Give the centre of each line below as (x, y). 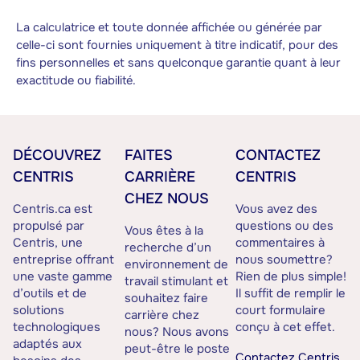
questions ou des (285, 226)
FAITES (148, 155)
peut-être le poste (177, 349)
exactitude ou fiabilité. (76, 81)
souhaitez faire (166, 299)
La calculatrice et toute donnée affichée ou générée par (169, 28)
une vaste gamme (63, 277)
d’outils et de (50, 294)
